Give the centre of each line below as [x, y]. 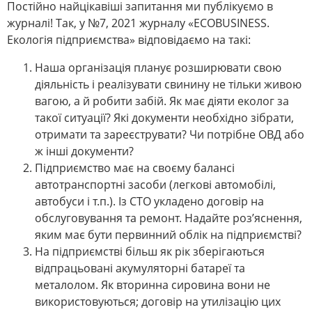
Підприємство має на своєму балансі [135, 168]
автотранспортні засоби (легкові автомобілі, [155, 185]
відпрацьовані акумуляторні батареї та [140, 268]
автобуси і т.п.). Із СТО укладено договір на [149, 202]
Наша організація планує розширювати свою [158, 68]
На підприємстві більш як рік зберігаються [150, 252]
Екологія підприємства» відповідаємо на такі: [129, 40]
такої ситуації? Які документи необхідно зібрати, [164, 118]
